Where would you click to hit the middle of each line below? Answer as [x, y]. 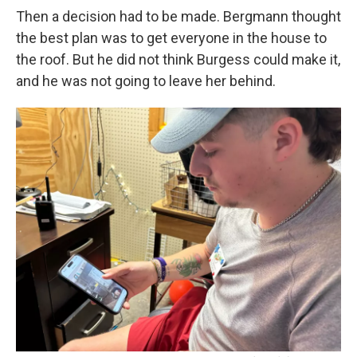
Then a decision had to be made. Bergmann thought [178, 16]
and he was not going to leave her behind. [146, 81]
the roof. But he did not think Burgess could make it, [178, 59]
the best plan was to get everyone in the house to [171, 38]
